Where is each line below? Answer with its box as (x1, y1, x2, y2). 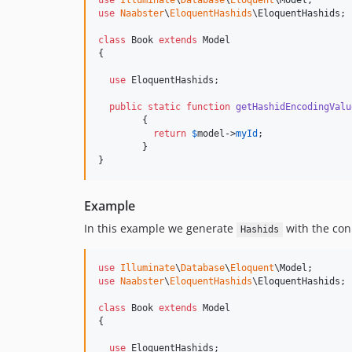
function (186, 101, 230, 113)
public (109, 101, 142, 113)
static (148, 101, 181, 113)
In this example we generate (84, 221, 236, 236)
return (153, 128, 186, 140)
